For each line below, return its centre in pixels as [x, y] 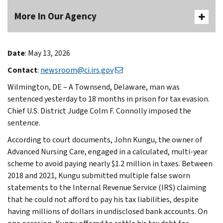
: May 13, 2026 [48, 53]
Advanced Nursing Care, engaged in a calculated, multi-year [108, 151]
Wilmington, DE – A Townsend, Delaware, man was [94, 87]
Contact [22, 70]
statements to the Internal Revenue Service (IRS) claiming [107, 187]
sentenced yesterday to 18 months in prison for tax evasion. [109, 99]
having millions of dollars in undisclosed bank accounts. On [108, 211]
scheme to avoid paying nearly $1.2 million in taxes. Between [110, 163]
